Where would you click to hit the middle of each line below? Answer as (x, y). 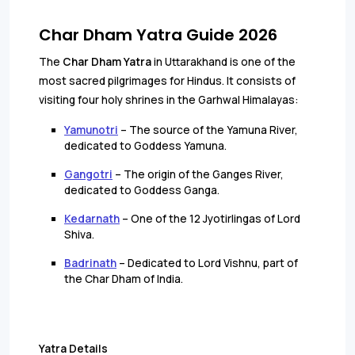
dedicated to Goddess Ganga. (142, 190)
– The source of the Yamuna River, (208, 130)
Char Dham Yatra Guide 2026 (158, 34)
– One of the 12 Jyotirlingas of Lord (210, 218)
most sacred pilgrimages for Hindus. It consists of (167, 80)
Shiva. (79, 234)
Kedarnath (92, 218)
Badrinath (90, 263)
